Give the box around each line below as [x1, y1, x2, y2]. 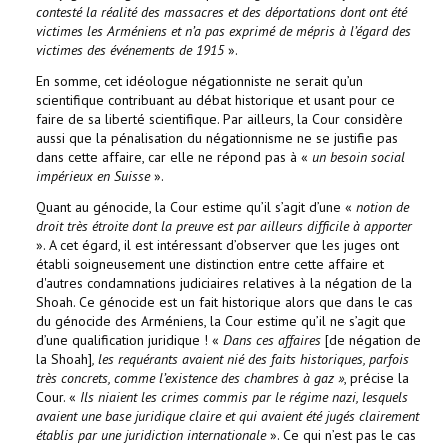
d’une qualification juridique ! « [36, 331, 223, 349]
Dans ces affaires [223, 331, 325, 349]
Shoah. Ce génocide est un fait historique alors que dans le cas [36, 293, 413, 311]
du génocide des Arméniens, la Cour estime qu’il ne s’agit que [36, 312, 406, 330]
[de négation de [325, 331, 421, 349]
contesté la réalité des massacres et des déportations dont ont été [36, 3, 407, 21]
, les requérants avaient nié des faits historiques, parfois [92, 350, 409, 368]
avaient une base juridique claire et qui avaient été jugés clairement [36, 407, 419, 425]
